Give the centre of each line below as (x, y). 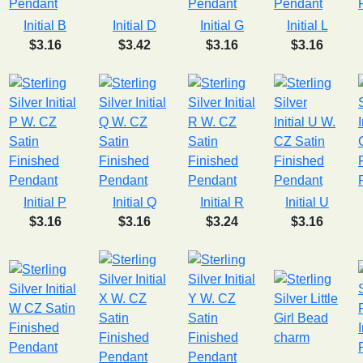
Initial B (45, 25)
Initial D (135, 25)
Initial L (307, 25)
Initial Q (135, 202)
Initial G (222, 25)
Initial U (307, 202)
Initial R (222, 202)
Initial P (45, 202)
